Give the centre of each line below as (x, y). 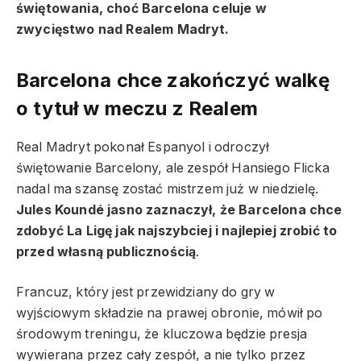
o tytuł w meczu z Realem (137, 108)
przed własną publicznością (106, 251)
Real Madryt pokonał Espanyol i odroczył (143, 147)
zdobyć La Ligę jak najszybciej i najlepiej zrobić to (177, 230)
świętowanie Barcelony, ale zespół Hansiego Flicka (173, 168)
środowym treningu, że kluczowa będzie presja (162, 334)
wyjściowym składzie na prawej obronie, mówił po (170, 313)
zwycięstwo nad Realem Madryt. (123, 29)
